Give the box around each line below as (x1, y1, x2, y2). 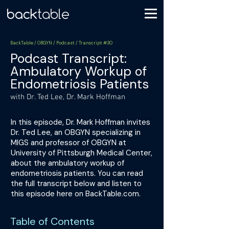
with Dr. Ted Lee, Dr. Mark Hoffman (10, 93, 125, 102)
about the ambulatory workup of (11, 158, 124, 168)
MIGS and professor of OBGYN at (11, 138, 126, 148)
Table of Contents (10, 215, 95, 228)
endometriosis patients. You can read (11, 168, 143, 178)
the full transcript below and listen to (11, 178, 142, 189)
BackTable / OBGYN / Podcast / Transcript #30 (10, 40, 112, 46)
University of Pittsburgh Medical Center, (11, 148, 152, 158)
